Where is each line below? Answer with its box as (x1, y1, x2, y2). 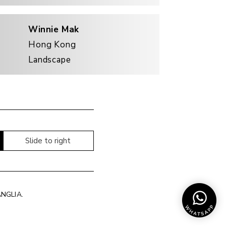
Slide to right (25, 136, 71, 146)
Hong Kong (28, 38, 76, 50)
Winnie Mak (28, 23, 79, 35)
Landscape (28, 53, 71, 66)
